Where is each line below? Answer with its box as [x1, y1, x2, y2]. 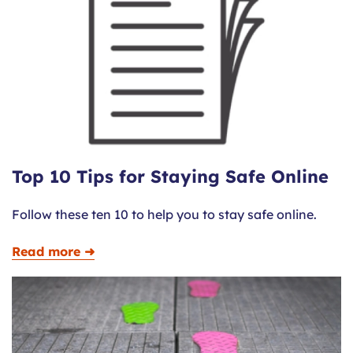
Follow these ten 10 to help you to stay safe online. [12, 206, 317, 222]
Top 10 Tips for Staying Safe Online [12, 165, 329, 188]
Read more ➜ [12, 243, 95, 259]
